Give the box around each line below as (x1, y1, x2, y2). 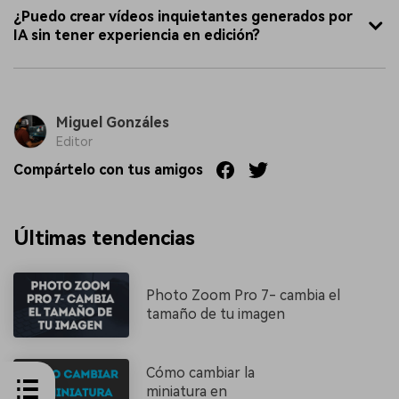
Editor (55, 134, 93, 149)
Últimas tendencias (13, 226, 195, 250)
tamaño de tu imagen (146, 305, 286, 323)
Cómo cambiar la (146, 364, 256, 382)
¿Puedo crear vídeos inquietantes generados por (13, 7, 353, 25)
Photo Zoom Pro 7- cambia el (146, 287, 341, 305)
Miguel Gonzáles (55, 113, 169, 131)
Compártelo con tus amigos (13, 160, 203, 178)
